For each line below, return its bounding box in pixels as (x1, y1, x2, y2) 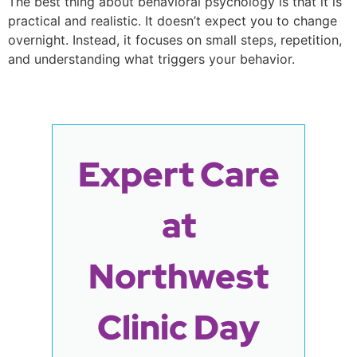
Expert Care (77, 151, 280, 197)
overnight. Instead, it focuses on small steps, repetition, (8, 32, 342, 49)
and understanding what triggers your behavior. (8, 51, 295, 68)
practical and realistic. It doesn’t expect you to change (8, 13, 337, 29)
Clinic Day (97, 304, 260, 350)
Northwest (88, 253, 269, 299)
